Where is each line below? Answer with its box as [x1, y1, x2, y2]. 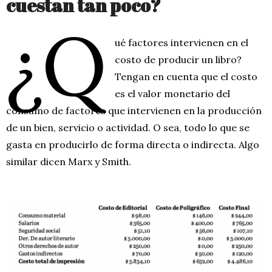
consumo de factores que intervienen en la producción [6, 104, 262, 117]
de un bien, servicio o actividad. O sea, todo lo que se [6, 121, 250, 134]
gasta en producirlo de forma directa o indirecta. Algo [6, 138, 259, 151]
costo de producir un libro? [115, 53, 242, 66]
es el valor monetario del [115, 87, 231, 100]
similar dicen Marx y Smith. [6, 155, 131, 168]
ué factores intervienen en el [115, 36, 249, 49]
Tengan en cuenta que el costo [115, 70, 258, 83]
